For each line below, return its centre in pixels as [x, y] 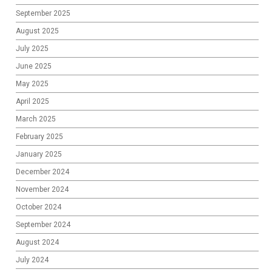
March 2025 [36, 119]
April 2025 [33, 101]
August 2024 [38, 242]
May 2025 [32, 83]
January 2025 [39, 154]
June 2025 [34, 66]
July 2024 [32, 260]
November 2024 [42, 189]
